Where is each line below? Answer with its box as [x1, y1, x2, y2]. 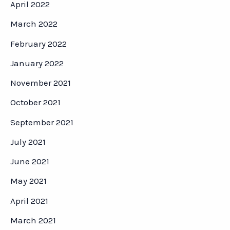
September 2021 [10, 117, 73, 127]
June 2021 [10, 156, 49, 167]
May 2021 [10, 176, 47, 186]
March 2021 [10, 215, 56, 225]
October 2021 [10, 97, 61, 108]
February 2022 [10, 38, 67, 49]
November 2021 [10, 78, 71, 88]
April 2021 [10, 195, 48, 206]
